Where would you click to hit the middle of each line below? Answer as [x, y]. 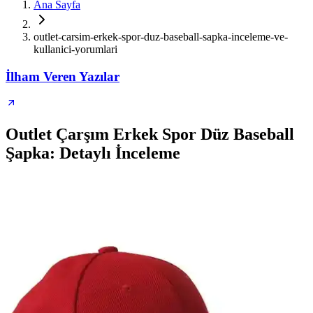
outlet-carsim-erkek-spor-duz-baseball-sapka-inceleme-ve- [161, 37]
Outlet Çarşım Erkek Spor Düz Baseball [150, 134]
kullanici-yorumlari [75, 49]
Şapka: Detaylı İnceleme [93, 153]
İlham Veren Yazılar [63, 76]
